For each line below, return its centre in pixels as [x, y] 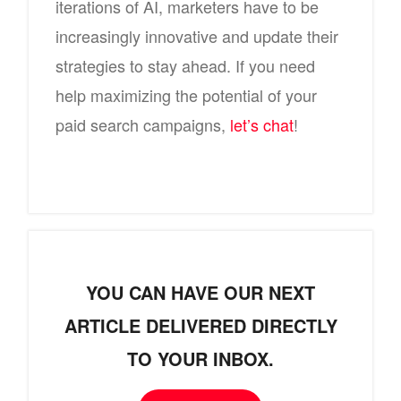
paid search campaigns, [143, 125]
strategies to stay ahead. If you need [185, 66]
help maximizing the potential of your [186, 95]
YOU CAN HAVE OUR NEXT [200, 293]
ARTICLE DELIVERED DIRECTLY [200, 326]
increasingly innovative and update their [197, 36]
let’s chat [262, 125]
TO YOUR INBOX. [200, 359]
